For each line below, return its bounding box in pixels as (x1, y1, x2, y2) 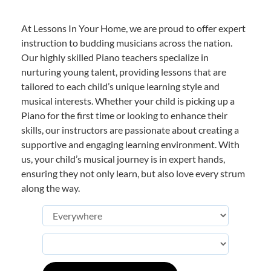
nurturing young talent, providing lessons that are (21, 66, 226, 78)
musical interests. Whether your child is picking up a (21, 95, 235, 107)
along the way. (21, 182, 80, 194)
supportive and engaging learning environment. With (21, 139, 240, 151)
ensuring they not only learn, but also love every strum (21, 168, 245, 180)
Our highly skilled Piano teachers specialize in (21, 51, 209, 64)
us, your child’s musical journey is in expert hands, (21, 153, 225, 165)
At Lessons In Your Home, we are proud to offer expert (21, 22, 246, 34)
